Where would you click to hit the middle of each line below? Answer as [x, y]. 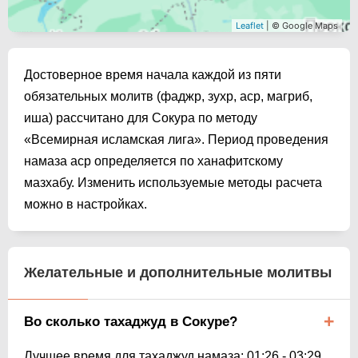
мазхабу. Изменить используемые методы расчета [173, 182]
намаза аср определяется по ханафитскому [153, 161]
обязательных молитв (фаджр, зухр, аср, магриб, [168, 96]
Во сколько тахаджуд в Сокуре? [131, 321]
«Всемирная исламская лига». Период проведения [176, 139]
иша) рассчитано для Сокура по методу [141, 117]
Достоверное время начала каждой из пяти [153, 74]
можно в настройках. [86, 204]
